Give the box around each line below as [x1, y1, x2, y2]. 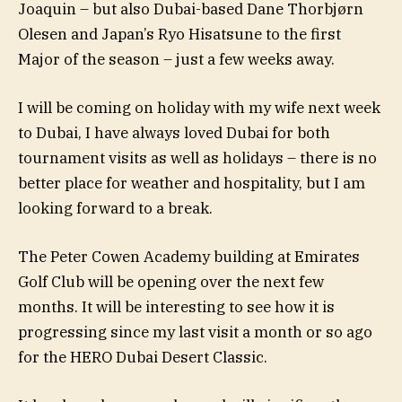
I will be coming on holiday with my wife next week [18, 97, 380, 118]
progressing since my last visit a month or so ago [18, 322, 372, 343]
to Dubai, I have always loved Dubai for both [18, 122, 330, 143]
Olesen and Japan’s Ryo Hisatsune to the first [18, 23, 341, 44]
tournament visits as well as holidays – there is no [18, 147, 377, 168]
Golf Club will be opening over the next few [18, 272, 324, 293]
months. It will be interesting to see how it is [18, 297, 335, 318]
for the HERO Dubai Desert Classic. [18, 347, 267, 368]
